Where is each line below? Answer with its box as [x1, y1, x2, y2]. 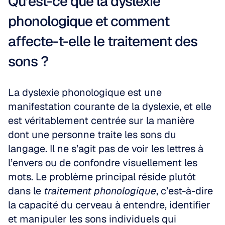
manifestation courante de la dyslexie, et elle [8, 100, 211, 113]
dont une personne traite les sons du [8, 128, 176, 141]
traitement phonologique [44, 184, 156, 197]
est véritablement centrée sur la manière [8, 114, 194, 127]
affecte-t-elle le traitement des [8, 32, 197, 50]
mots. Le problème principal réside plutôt [8, 170, 196, 183]
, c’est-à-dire [156, 184, 213, 197]
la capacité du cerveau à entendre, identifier [8, 198, 210, 211]
